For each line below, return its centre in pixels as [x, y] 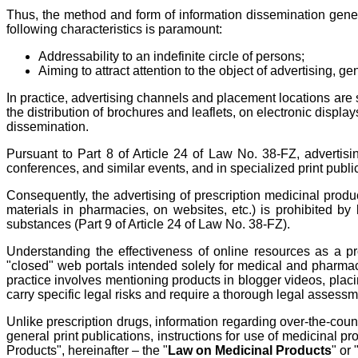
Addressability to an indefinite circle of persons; [171, 57]
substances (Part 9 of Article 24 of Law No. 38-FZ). [148, 225]
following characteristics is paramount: [114, 30]
